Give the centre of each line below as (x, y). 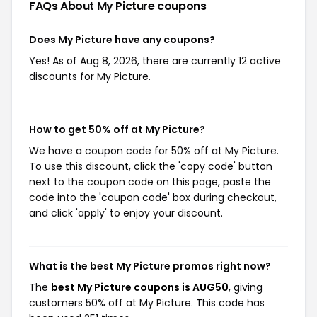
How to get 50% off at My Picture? (117, 129)
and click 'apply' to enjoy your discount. (126, 213)
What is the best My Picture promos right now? (150, 266)
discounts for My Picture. (90, 76)
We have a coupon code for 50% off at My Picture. (154, 151)
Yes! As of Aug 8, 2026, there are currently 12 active (155, 61)
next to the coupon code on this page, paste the (150, 182)
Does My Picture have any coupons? (122, 40)
